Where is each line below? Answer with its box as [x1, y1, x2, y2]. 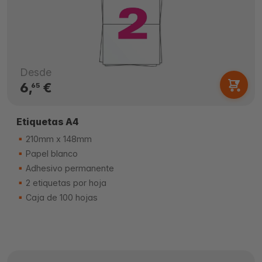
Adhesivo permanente [23, 163, 114, 173]
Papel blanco [23, 149, 78, 158]
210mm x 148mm [23, 134, 92, 144]
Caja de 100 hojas [23, 192, 98, 202]
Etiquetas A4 [16, 116, 79, 127]
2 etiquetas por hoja [23, 178, 106, 188]
